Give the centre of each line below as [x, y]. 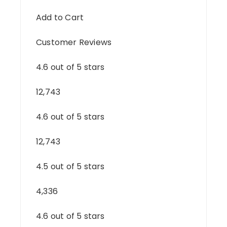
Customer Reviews [74, 42]
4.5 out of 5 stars [70, 166]
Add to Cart [60, 17]
